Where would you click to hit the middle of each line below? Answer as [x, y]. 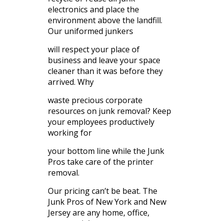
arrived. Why [71, 82]
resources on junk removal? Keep [109, 111]
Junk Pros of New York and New [107, 202]
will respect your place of [93, 50]
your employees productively [101, 122]
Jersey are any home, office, [98, 213]
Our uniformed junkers [90, 31]
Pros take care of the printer [100, 162]
